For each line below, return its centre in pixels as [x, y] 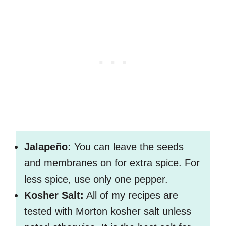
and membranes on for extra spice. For [112, 163]
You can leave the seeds [129, 147]
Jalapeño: [49, 147]
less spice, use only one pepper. [98, 179]
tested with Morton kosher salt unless [108, 212]
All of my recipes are [131, 195]
